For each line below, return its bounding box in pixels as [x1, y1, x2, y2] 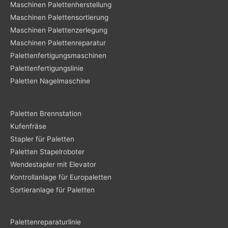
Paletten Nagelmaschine [10, 77, 90, 85]
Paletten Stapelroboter [10, 147, 84, 156]
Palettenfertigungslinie [10, 64, 83, 73]
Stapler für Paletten [10, 134, 74, 143]
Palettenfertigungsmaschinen [10, 51, 106, 60]
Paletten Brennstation [10, 109, 81, 118]
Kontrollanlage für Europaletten [10, 173, 111, 181]
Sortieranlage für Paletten [10, 185, 95, 194]
